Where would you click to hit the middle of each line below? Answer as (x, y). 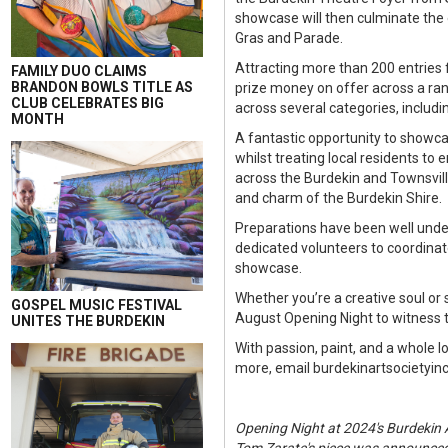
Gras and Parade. (289, 38)
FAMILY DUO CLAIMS (79, 71)
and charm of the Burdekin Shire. (338, 198)
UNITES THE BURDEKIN (88, 321)
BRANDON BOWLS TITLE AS (102, 87)
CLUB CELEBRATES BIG (87, 103)
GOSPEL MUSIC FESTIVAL (96, 305)
